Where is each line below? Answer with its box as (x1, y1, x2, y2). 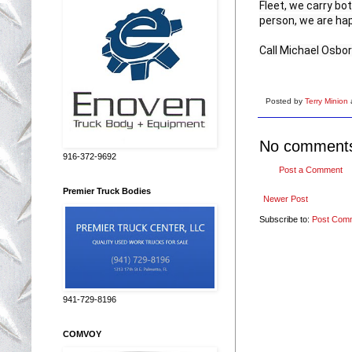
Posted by (266, 96, 305, 105)
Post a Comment (279, 164, 343, 174)
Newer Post (263, 193, 308, 203)
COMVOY (63, 328, 101, 339)
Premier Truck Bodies (63, 185, 151, 196)
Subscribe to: (259, 214, 312, 224)
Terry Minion (305, 96, 350, 105)
